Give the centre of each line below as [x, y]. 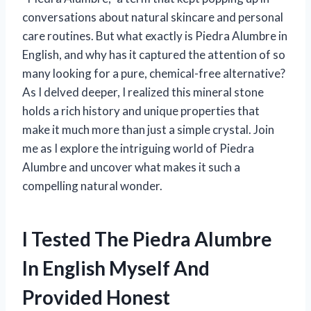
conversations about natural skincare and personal [153, 17]
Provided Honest [96, 297]
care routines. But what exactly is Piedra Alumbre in [155, 35]
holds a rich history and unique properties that [141, 110]
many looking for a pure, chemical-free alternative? [154, 73]
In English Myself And [116, 268]
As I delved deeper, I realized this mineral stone [143, 92]
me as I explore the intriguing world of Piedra [138, 148]
